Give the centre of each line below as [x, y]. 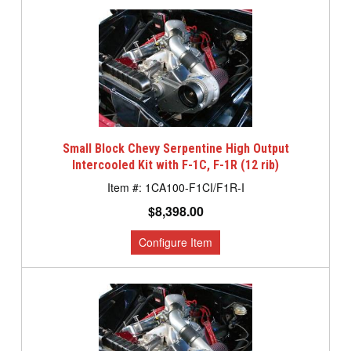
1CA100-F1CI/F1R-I [194, 188]
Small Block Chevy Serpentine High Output [175, 149]
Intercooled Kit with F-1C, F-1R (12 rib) [175, 165]
